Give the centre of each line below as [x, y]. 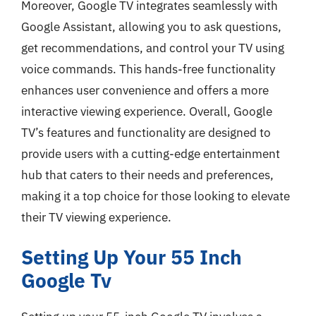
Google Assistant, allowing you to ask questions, [151, 26]
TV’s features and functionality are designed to [146, 132]
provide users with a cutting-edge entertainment [151, 153]
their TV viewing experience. [96, 217]
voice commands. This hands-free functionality [148, 69]
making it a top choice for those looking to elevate [156, 196]
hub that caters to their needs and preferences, [147, 175]
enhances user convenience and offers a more [145, 90]
